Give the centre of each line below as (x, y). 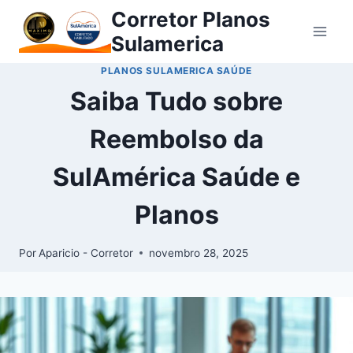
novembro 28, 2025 (199, 253)
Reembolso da (176, 139)
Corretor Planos (191, 19)
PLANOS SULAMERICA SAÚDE (176, 71)
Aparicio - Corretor (86, 253)
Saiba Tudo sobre (176, 101)
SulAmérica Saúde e (176, 176)
